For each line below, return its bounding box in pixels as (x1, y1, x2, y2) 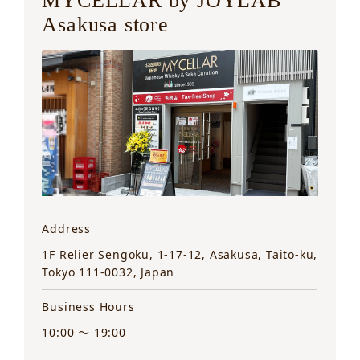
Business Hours (42, 299, 135, 315)
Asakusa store (42, 12, 169, 36)
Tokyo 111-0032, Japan (42, 264, 175, 280)
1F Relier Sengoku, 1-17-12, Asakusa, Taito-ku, (42, 247, 318, 263)
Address (42, 221, 92, 237)
